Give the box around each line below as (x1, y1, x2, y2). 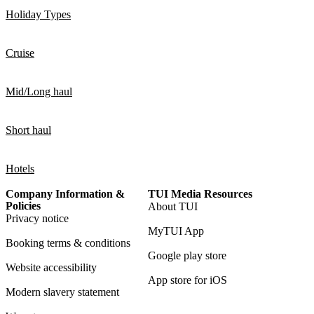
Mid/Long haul (6, 85, 72, 97)
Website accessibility (6, 261, 97, 273)
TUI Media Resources (148, 187, 253, 200)
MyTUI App (148, 224, 205, 237)
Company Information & (6, 187, 125, 200)
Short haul (6, 123, 51, 136)
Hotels (6, 162, 34, 175)
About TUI (148, 200, 198, 212)
